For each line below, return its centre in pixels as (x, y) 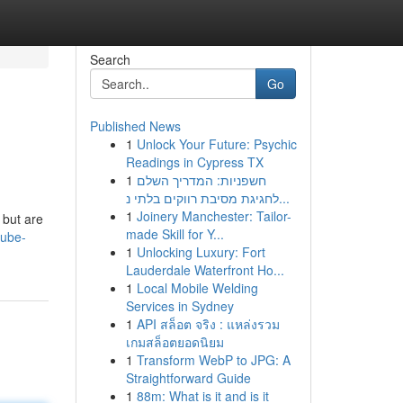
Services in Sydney (179, 306)
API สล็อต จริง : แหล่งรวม (208, 324)
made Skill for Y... (175, 234)
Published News (135, 126)
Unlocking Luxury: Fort (201, 252)
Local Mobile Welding (197, 288)
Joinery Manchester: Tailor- (214, 216)
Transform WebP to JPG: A (213, 360)
